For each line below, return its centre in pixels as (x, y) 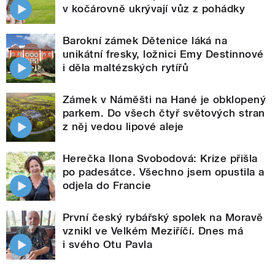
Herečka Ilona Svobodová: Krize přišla (160, 158)
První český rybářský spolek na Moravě (163, 217)
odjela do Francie (107, 185)
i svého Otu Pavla (108, 244)
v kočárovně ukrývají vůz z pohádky (154, 8)
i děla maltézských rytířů (126, 67)
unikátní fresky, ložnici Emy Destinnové (163, 54)
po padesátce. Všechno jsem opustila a (164, 172)
